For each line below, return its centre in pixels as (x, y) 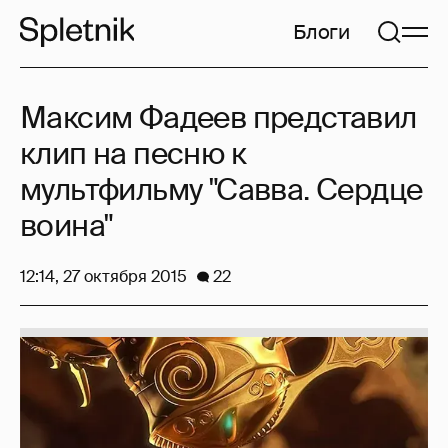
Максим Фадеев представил (218, 117)
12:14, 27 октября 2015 (103, 276)
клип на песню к (133, 153)
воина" (66, 225)
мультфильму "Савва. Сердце (221, 189)
